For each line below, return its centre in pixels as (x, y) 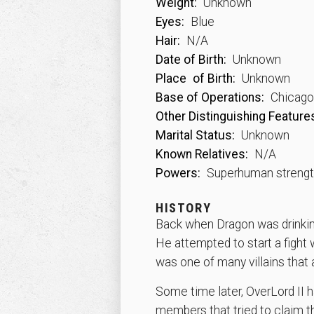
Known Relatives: (202, 154)
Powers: (178, 173)
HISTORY (184, 208)
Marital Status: (195, 135)
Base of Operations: (210, 97)
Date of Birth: (191, 60)
